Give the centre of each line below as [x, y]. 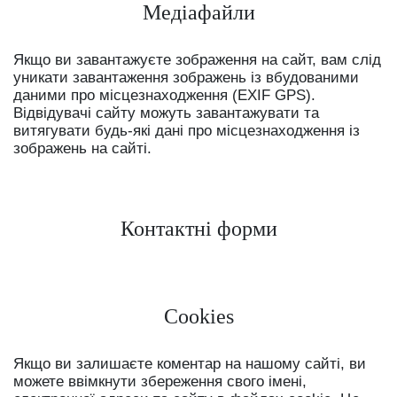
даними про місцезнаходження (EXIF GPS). [164, 95]
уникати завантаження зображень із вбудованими [186, 77]
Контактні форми [198, 228]
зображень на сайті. [82, 148]
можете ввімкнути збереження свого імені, [160, 381]
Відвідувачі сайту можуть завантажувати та [166, 113]
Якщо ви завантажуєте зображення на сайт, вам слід [197, 59]
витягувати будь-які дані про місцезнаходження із [187, 130]
